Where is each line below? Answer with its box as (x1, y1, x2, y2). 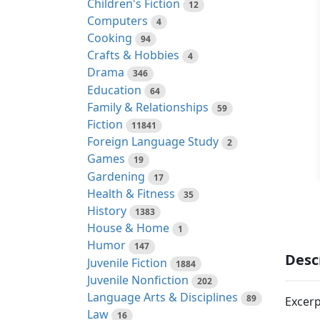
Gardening (87, 168, 145, 184)
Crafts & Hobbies (87, 47, 179, 64)
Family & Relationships (87, 99, 209, 115)
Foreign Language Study (87, 134, 219, 150)
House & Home (87, 220, 169, 236)
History (87, 202, 126, 219)
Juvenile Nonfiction (87, 271, 189, 288)
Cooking (87, 30, 132, 46)
